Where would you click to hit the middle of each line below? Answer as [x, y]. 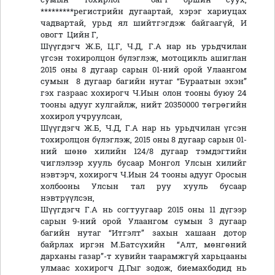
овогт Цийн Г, [69, 35]
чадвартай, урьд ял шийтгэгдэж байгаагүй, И [144, 23]
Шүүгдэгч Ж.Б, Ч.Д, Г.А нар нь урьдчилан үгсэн [144, 128]
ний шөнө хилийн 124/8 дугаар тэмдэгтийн [144, 151]
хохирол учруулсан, [82, 116]
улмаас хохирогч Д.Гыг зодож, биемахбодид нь [144, 268]
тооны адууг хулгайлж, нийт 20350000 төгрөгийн [144, 105]
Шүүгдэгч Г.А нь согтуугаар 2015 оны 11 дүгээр [144, 210]
